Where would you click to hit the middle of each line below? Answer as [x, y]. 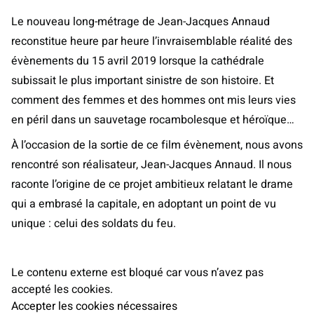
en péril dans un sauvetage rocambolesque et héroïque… [153, 120]
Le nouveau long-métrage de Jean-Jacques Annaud [141, 22]
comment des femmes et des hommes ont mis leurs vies [153, 100]
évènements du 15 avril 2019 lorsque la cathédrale [138, 61]
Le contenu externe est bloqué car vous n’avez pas [137, 273]
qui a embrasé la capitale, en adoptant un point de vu [144, 204]
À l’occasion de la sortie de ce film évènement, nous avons [157, 145]
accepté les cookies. [62, 289]
